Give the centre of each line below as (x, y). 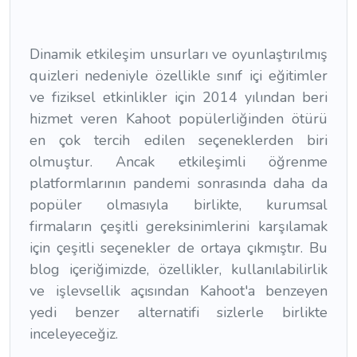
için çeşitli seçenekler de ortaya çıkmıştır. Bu (178, 248)
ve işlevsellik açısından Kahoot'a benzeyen (178, 291)
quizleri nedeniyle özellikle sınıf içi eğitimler (178, 76)
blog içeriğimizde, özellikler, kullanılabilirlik (178, 269)
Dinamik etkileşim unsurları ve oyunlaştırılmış (178, 54)
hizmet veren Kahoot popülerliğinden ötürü (178, 119)
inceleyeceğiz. (74, 334)
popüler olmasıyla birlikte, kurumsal (178, 205)
